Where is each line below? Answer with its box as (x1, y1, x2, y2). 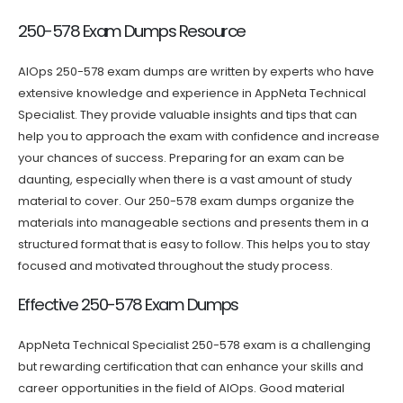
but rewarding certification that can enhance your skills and (18, 358, 363, 376)
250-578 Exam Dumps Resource (18, 19, 246, 42)
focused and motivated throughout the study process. (18, 256, 333, 274)
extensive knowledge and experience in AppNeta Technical (18, 84, 366, 102)
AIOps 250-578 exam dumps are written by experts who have (18, 62, 374, 80)
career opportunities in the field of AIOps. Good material (18, 380, 345, 398)
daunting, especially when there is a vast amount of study (18, 170, 352, 188)
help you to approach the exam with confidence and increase (18, 127, 380, 145)
